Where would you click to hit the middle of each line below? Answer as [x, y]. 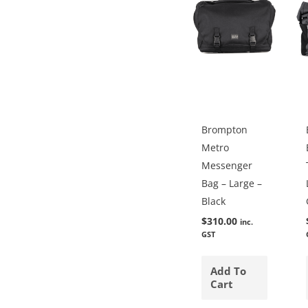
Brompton [225, 130]
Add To [229, 271]
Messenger [227, 166]
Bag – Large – [232, 184]
